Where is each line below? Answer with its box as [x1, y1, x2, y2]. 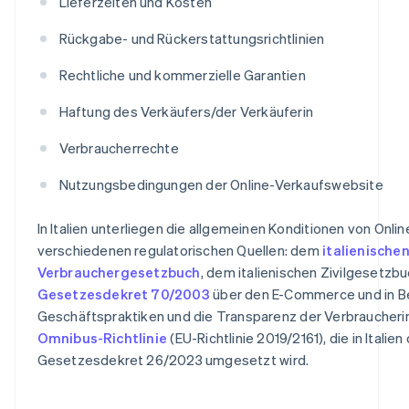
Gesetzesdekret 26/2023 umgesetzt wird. [37, 350, 309, 369]
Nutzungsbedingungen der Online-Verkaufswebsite [58, 174, 383, 194]
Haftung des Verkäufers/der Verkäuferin [58, 101, 314, 121]
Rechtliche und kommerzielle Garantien [58, 65, 306, 84]
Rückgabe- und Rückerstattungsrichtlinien [58, 28, 325, 47]
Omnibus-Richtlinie [37, 328, 168, 347]
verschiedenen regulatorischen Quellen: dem [37, 240, 323, 259]
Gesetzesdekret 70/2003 [37, 284, 210, 303]
